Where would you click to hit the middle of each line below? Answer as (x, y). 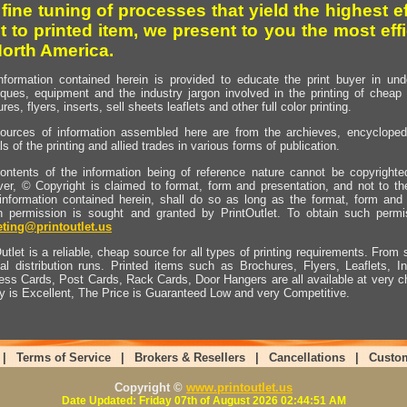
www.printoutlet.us (239, 387)
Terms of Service (63, 357)
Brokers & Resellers (189, 357)
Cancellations (307, 357)
